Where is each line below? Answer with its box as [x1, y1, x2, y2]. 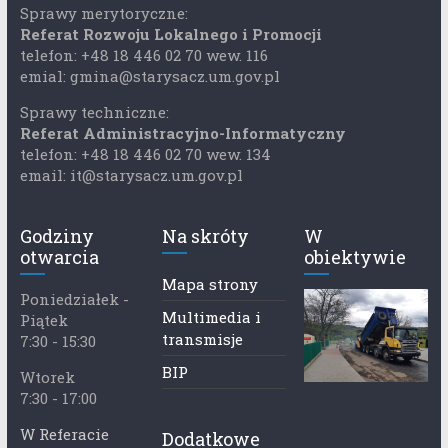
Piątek [19, 310, 68, 331]
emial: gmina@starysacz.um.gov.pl [19, 66, 280, 87]
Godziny [19, 224, 94, 249]
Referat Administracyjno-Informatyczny [19, 123, 346, 144]
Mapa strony [162, 274, 259, 295]
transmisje [162, 329, 244, 350]
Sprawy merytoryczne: [19, 3, 188, 24]
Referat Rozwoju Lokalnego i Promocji [19, 24, 322, 45]
